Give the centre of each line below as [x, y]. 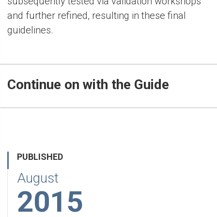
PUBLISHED [40, 157]
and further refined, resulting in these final [97, 16]
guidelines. [30, 30]
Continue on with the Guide [88, 85]
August [38, 178]
